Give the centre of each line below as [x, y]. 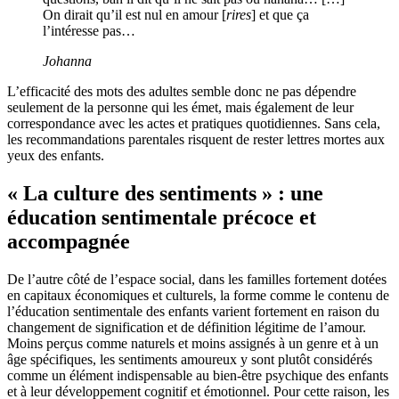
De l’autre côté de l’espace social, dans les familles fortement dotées [197, 279]
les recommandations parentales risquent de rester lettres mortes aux [196, 139]
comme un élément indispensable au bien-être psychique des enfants [198, 375]
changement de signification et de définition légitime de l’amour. [187, 327]
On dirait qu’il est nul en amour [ [134, 14]
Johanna [67, 61]
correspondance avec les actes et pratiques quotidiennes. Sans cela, [194, 123]
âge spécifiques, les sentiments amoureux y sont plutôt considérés [190, 359]
